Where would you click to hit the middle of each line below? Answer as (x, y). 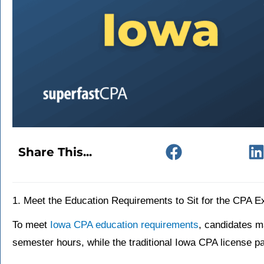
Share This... (55, 152)
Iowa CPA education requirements (124, 225)
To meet (31, 225)
